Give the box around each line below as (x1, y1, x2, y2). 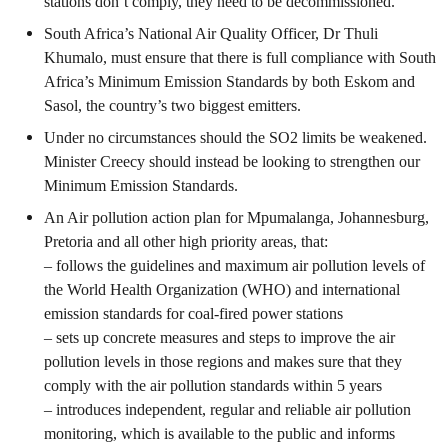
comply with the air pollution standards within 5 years (44, 376, 382, 395)
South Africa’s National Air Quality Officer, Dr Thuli (44, 24, 378, 43)
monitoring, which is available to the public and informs (44, 424, 395, 443)
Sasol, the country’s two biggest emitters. (44, 96, 301, 115)
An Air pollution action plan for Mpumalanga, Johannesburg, (44, 208, 429, 227)
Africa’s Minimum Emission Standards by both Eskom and (44, 72, 415, 91)
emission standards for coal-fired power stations (44, 304, 343, 323)
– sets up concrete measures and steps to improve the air (44, 328, 395, 347)
